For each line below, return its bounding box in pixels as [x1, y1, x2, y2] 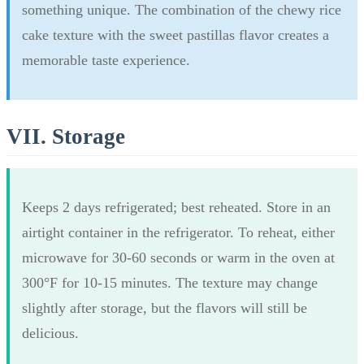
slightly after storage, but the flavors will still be [22, 299, 307, 316]
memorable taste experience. [22, 51, 190, 68]
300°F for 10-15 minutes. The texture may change [22, 274, 318, 291]
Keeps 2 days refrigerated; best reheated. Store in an [22, 198, 331, 215]
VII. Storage [6, 123, 125, 149]
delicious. [22, 324, 79, 341]
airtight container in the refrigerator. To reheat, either [22, 223, 335, 240]
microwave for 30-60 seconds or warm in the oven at [22, 249, 335, 266]
